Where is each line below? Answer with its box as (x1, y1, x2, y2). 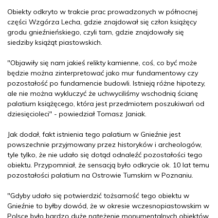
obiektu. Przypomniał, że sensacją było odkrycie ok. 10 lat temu (7, 161, 209, 169)
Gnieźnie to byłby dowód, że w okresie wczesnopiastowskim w (7, 201, 209, 210)
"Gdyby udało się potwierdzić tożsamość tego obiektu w (7, 191, 189, 200)
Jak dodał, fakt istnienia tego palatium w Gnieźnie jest (7, 130, 181, 139)
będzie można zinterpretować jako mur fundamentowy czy (7, 69, 198, 77)
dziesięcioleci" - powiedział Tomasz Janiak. (7, 109, 146, 118)
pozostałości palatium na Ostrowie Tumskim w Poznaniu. (7, 171, 193, 180)
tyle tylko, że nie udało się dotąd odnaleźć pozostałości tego (7, 150, 202, 159)
